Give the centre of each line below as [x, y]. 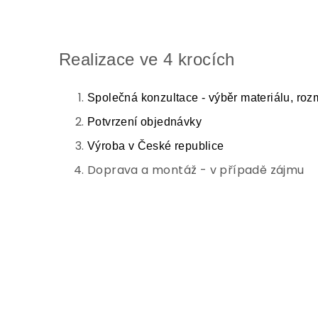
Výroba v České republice [156, 146]
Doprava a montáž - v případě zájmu [196, 170]
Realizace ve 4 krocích [147, 59]
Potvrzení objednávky [144, 122]
